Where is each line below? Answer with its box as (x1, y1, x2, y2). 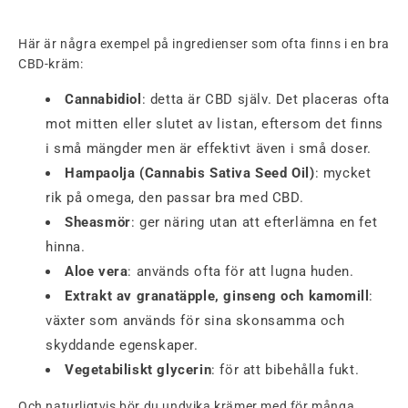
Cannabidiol (65, 91, 142, 108)
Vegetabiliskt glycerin (65, 362, 212, 379)
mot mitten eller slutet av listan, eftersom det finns (46, 116, 383, 133)
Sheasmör (65, 214, 131, 231)
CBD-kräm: (18, 56, 84, 72)
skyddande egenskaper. (46, 337, 199, 354)
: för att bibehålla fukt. (211, 362, 360, 379)
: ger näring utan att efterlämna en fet (130, 214, 378, 231)
